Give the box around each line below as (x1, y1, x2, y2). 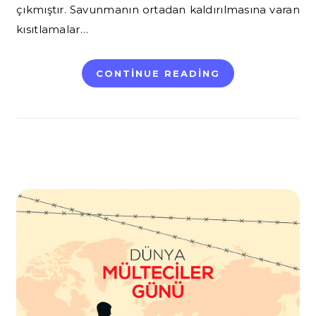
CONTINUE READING (96, 68, 220, 79)
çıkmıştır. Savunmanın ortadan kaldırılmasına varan (16, 3, 300, 16)
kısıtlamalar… (16, 23, 88, 36)
